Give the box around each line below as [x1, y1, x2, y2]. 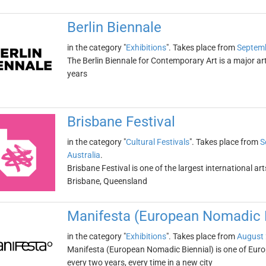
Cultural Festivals [125, 137, 189, 147]
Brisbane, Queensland [66, 176, 147, 186]
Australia [66, 150, 100, 160]
